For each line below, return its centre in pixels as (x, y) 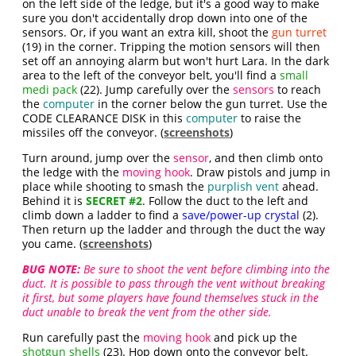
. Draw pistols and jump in (261, 172)
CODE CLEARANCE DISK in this (104, 118)
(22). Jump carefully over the (155, 90)
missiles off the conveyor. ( (93, 133)
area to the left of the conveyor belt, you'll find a (151, 75)
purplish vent (244, 187)
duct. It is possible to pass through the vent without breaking (174, 284)
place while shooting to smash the (115, 187)
